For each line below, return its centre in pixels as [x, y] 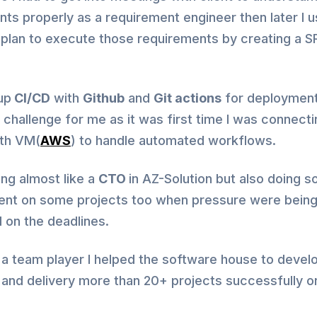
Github [104, 98]
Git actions [188, 98]
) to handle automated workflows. [173, 140]
